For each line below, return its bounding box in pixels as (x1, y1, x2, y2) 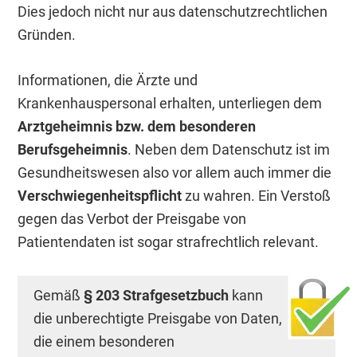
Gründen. (18, 26, 76, 44)
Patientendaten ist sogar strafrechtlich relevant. (18, 233, 320, 251)
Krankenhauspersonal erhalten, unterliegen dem (18, 95, 323, 112)
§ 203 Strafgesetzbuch (84, 287, 229, 304)
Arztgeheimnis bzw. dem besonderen (18, 118, 257, 135)
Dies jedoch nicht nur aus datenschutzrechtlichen (18, 3, 328, 21)
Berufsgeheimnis (18, 141, 128, 159)
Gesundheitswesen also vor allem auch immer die (18, 164, 332, 182)
